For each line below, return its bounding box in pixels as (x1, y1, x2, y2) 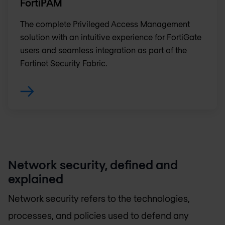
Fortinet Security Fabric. (20, 58, 107, 68)
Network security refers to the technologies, (8, 193, 190, 204)
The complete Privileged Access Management (20, 19, 190, 29)
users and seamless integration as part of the (20, 45, 187, 55)
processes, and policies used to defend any (8, 210, 189, 221)
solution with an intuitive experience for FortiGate (20, 32, 201, 42)
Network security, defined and (8, 157, 178, 172)
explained (8, 171, 63, 186)
